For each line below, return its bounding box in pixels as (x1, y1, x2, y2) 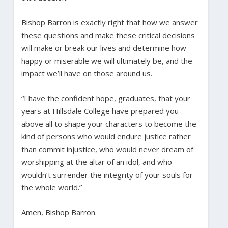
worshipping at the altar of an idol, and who (21, 156, 172, 167)
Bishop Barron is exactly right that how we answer (21, 17, 198, 27)
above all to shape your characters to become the (21, 118, 196, 129)
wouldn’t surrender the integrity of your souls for (21, 169, 193, 180)
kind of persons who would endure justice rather (21, 131, 191, 141)
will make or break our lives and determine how (21, 42, 186, 53)
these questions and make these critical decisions (21, 30, 195, 40)
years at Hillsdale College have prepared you (21, 105, 179, 116)
